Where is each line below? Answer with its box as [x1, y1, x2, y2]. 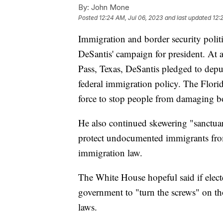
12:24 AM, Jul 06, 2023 [99, 13, 163, 21]
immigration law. [78, 146, 145, 159]
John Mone [89, 2, 129, 12]
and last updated [165, 13, 211, 21]
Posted [78, 13, 99, 21]
